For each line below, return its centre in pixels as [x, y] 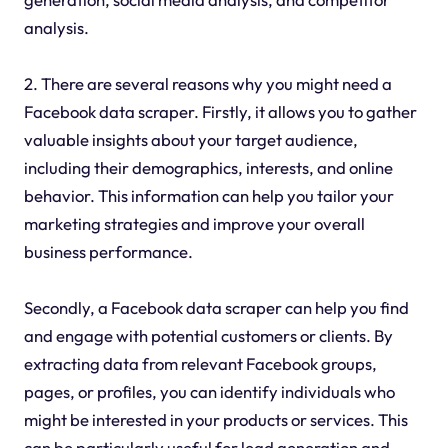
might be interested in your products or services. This [215, 420]
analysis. [56, 28]
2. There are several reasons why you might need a [207, 84]
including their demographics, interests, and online [208, 168]
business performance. [108, 252]
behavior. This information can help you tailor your [208, 196]
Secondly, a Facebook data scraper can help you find [216, 308]
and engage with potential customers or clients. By [208, 336]
